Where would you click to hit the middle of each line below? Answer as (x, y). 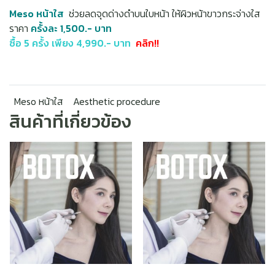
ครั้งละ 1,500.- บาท (71, 28)
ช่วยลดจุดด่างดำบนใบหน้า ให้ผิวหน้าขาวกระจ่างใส (162, 14)
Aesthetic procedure (117, 101)
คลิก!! (146, 43)
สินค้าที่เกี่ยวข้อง (70, 121)
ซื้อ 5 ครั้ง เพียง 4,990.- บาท (71, 43)
